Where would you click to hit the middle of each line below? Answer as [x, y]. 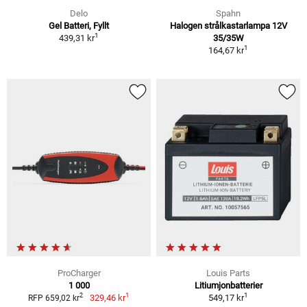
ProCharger [79, 273]
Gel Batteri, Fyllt [79, 26]
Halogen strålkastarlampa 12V [228, 26]
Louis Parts [228, 273]
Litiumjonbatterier [228, 285]
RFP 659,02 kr [54, 298]
